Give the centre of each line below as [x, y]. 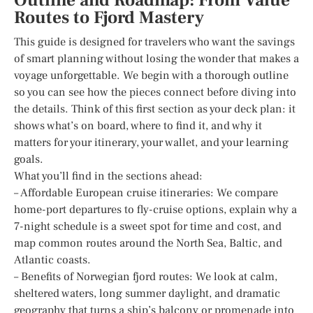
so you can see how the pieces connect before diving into [155, 92]
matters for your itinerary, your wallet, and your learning [151, 142]
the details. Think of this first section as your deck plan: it [155, 109]
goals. [29, 159]
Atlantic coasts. [52, 260]
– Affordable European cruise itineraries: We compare [146, 192]
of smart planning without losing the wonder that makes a [156, 58]
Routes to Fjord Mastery [109, 17]
